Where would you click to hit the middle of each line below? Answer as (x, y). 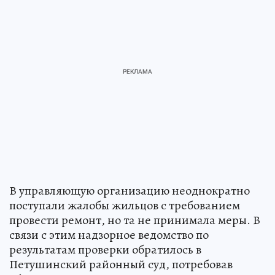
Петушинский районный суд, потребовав (121, 265)
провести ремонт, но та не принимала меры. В (135, 220)
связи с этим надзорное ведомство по (109, 235)
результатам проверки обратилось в (105, 250)
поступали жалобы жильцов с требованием (125, 206)
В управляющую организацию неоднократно (130, 191)
